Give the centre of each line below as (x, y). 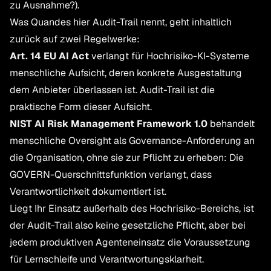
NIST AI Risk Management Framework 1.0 (109, 124)
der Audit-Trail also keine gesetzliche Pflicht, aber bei (128, 226)
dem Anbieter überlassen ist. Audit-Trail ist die (112, 90)
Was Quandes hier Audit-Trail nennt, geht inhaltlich (121, 22)
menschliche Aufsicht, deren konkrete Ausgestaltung (126, 73)
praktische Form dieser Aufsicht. (81, 107)
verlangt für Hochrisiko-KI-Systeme (169, 56)
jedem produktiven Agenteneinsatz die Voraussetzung (130, 243)
